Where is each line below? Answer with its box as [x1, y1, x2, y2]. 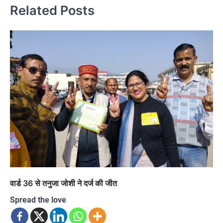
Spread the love [10, 195, 66, 205]
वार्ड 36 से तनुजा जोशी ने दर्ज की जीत [10, 178, 117, 188]
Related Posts [10, 2, 95, 18]
